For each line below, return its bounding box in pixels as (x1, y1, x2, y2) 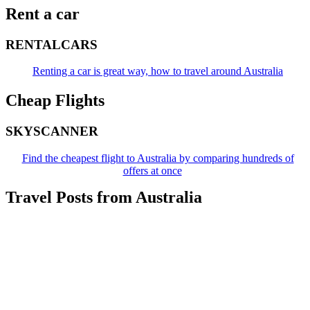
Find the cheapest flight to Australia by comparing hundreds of (21, 152, 294, 164)
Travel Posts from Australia (6, 188, 202, 206)
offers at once (122, 164, 182, 176)
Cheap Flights (6, 91, 104, 110)
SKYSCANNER (6, 124, 98, 139)
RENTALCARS (6, 37, 98, 52)
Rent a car (6, 4, 80, 23)
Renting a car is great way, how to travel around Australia (33, 65, 283, 77)
